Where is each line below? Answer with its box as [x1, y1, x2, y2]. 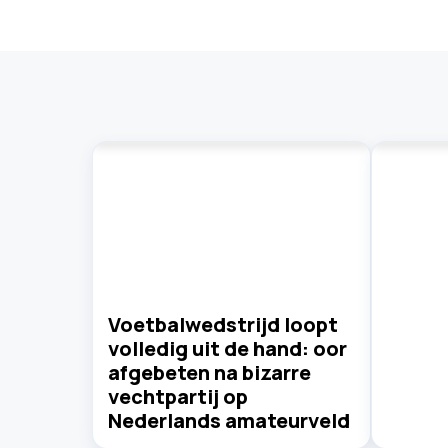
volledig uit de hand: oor [108, 334, 347, 362]
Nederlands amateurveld [108, 406, 350, 434]
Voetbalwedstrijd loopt [108, 310, 338, 338]
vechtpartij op [108, 382, 248, 410]
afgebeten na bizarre [108, 358, 311, 386]
